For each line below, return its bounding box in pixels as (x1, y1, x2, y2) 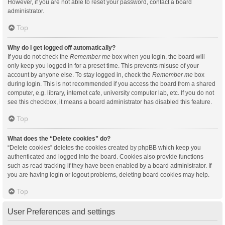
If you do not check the (8, 53, 70, 60)
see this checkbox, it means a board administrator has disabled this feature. (8, 98, 212, 105)
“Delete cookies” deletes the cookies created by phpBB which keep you (8, 144, 201, 151)
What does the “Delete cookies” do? (8, 135, 110, 142)
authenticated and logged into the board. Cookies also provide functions (8, 153, 203, 160)
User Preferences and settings (8, 207, 115, 216)
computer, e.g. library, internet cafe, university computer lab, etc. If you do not (8, 89, 214, 96)
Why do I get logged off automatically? (8, 44, 116, 51)
